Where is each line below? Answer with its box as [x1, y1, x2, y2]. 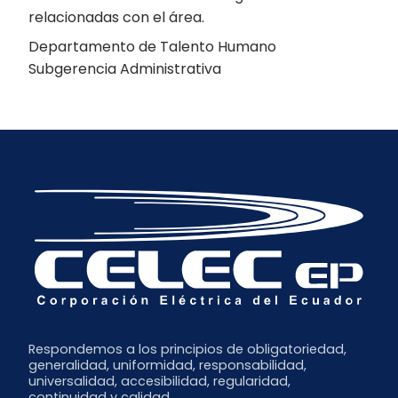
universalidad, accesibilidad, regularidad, [28, 372, 291, 391]
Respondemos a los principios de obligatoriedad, [28, 340, 346, 359]
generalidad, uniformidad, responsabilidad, [28, 356, 306, 375]
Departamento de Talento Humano [28, 36, 276, 57]
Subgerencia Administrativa [28, 59, 221, 79]
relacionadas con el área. [28, 7, 204, 28]
